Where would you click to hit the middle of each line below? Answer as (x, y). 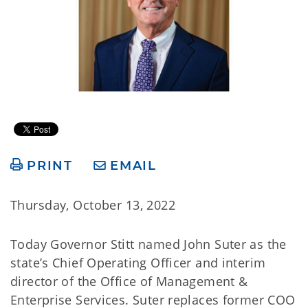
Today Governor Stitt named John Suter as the (148, 244)
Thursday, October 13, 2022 (93, 205)
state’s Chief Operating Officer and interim (138, 263)
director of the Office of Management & (129, 282)
